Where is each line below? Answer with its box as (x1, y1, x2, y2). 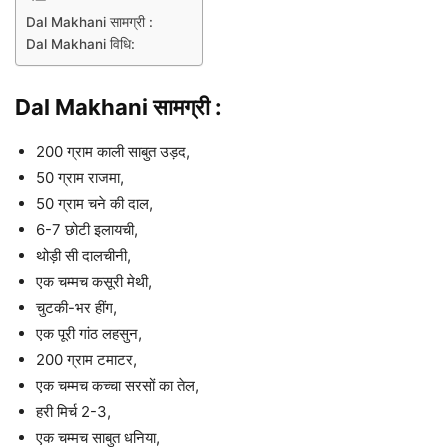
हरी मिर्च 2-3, (36, 402, 111, 422)
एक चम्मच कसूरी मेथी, (36, 272, 152, 292)
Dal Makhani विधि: (26, 36, 135, 53)
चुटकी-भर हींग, (36, 298, 117, 318)
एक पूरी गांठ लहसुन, (36, 324, 142, 344)
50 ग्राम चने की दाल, (36, 194, 153, 214)
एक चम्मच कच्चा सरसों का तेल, (36, 376, 199, 396)
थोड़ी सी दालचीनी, (36, 246, 131, 266)
